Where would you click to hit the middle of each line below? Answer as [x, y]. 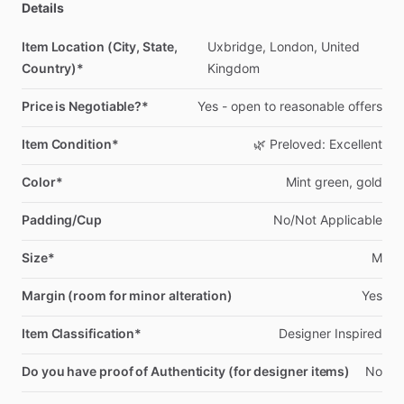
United [340, 46]
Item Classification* [82, 333]
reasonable [312, 106]
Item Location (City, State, [100, 46]
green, [334, 182]
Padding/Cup [62, 220]
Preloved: [298, 144]
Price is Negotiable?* [86, 106]
